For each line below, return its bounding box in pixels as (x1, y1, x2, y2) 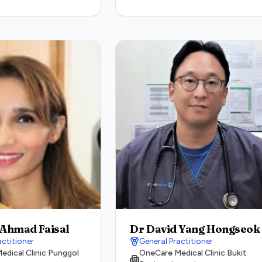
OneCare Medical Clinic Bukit (139, 248, 247, 258)
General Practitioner (139, 236, 213, 246)
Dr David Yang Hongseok (130, 222, 260, 236)
